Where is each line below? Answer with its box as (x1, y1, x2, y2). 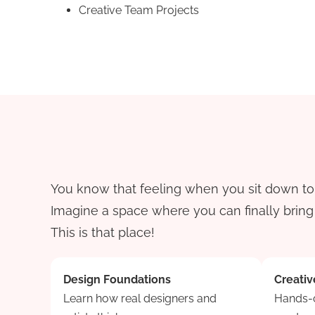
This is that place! (51, 225, 155, 240)
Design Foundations (63, 273, 171, 286)
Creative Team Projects (79, 4, 199, 17)
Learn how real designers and (63, 292, 217, 305)
